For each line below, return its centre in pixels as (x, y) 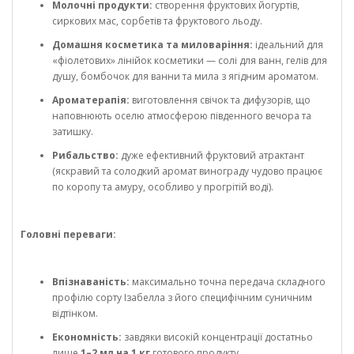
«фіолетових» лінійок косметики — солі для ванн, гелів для (190, 61)
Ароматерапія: (91, 100)
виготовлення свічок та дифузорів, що (220, 100)
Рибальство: (85, 156)
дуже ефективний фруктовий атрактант (211, 156)
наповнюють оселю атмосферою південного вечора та (182, 116)
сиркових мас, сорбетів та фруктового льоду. (157, 21)
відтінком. (75, 314)
